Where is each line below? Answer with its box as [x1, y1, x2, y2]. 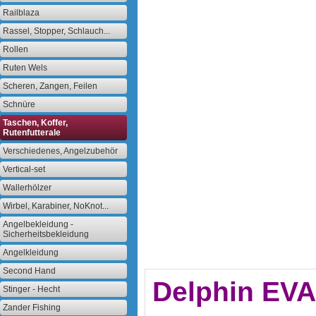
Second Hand [3, 266, 56, 276]
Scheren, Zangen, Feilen [3, 81, 97, 91]
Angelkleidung [3, 248, 59, 257]
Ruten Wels [3, 63, 47, 73]
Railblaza [3, 8, 39, 18]
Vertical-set [3, 164, 45, 174]
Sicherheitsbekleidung [3, 229, 89, 239]
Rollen [3, 44, 28, 54]
